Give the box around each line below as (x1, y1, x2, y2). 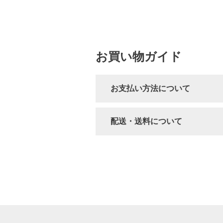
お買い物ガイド (96, 50, 182, 63)
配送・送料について (111, 117, 182, 125)
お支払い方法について (111, 84, 190, 93)
